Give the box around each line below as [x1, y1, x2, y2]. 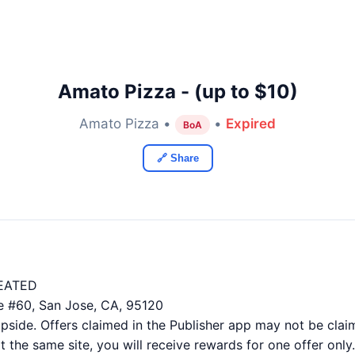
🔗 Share [156, 152, 199, 164]
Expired [226, 116, 276, 132]
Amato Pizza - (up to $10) [57, 80, 298, 103]
